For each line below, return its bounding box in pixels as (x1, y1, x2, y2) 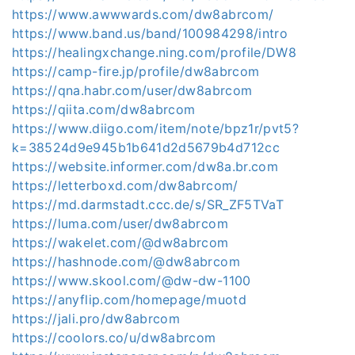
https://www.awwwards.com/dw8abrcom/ (12, 6, 274, 22)
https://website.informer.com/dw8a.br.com (12, 158, 278, 174)
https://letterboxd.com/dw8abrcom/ (12, 177, 239, 193)
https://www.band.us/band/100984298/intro (12, 25, 288, 41)
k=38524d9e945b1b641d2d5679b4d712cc (12, 139, 280, 155)
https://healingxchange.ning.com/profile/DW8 (12, 44, 297, 60)
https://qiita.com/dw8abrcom (12, 101, 196, 117)
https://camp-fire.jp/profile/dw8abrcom (12, 63, 260, 79)
